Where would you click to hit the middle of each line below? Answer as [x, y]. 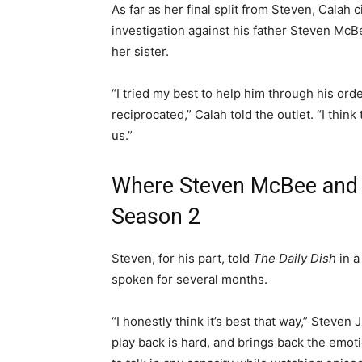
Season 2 [156, 217]
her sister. [140, 52]
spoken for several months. [191, 280]
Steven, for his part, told [182, 259]
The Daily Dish [296, 259]
